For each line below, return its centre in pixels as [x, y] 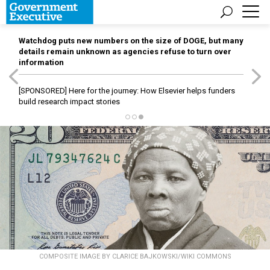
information [41, 62]
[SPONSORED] [43, 91]
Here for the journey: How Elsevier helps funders [151, 91]
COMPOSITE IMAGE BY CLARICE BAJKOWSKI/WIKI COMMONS [135, 257]
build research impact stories [69, 102]
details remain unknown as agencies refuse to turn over [125, 52]
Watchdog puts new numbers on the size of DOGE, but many [131, 41]
